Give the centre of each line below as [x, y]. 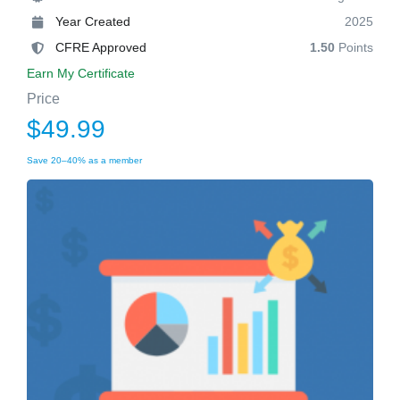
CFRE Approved [101, 47]
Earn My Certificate [81, 73]
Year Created [93, 21]
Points [354, 47]
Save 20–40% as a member [84, 160]
